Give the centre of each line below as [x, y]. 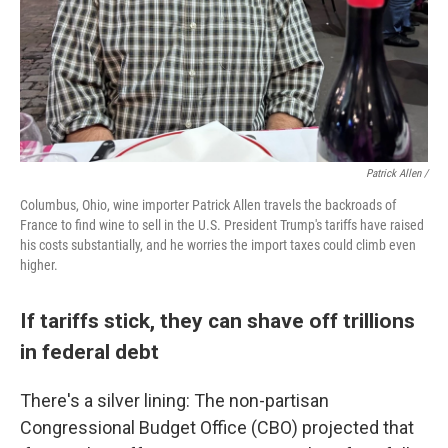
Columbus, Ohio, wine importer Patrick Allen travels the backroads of [208, 205]
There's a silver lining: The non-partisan [174, 400]
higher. [39, 265]
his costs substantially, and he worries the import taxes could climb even [218, 245]
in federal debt [89, 351]
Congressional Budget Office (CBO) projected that [217, 427]
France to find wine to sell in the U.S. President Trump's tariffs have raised [222, 225]
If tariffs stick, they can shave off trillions [217, 320]
